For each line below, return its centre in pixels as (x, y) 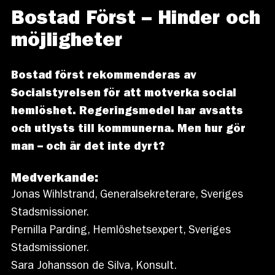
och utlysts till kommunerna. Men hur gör (128, 130)
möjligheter (66, 42)
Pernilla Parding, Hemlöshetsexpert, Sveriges (121, 231)
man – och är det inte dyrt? (88, 148)
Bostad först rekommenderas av (103, 76)
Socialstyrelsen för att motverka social (123, 94)
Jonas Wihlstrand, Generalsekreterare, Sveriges (127, 196)
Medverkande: (54, 179)
